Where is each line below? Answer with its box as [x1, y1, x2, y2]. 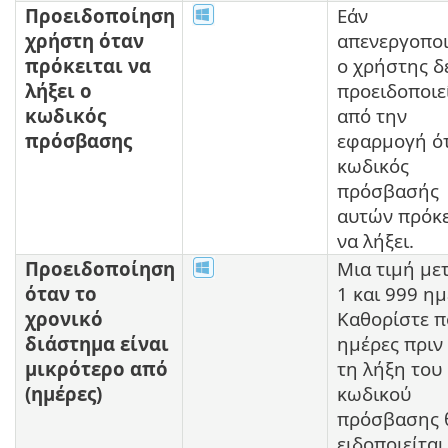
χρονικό [25, 305, 103, 331]
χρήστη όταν [25, 27, 144, 53]
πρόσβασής [337, 177, 439, 203]
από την [337, 102, 407, 128]
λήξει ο [25, 77, 92, 103]
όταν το [25, 280, 97, 306]
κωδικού [337, 380, 411, 406]
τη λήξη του [337, 355, 442, 381]
